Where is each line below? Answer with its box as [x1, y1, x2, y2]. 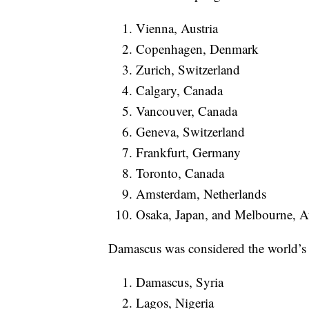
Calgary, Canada [136, 81, 223, 99]
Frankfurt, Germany [136, 143, 241, 161]
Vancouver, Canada [136, 102, 237, 120]
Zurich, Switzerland [136, 61, 240, 79]
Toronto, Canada [136, 164, 224, 182]
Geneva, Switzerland [136, 123, 245, 141]
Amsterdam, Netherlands [136, 185, 266, 203]
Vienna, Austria [136, 19, 218, 37]
